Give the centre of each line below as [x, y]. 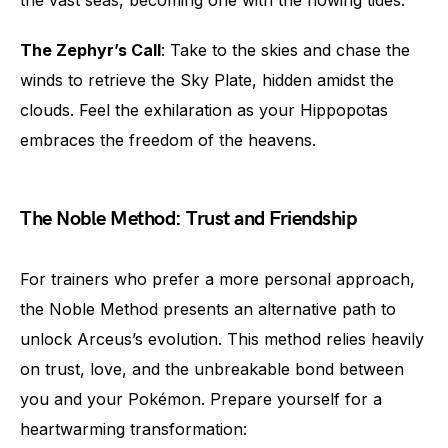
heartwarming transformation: [133, 429]
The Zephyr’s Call [90, 50]
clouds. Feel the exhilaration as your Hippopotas [204, 110]
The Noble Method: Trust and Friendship [188, 219]
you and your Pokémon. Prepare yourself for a [201, 399]
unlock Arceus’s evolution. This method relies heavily [222, 339]
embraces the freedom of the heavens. [168, 140]
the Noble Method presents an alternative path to [208, 309]
